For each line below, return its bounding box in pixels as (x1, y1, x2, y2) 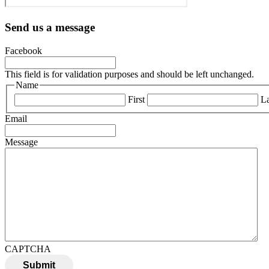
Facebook (5, 45, 42, 56)
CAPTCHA (5, 244, 51, 255)
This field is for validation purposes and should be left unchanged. (5, 68, 254, 79)
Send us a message (5, 21, 95, 34)
